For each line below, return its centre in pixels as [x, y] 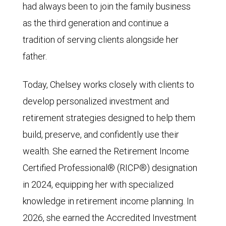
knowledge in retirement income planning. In [108, 201]
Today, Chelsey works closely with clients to [108, 84]
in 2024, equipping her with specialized [98, 184]
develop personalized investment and [96, 101]
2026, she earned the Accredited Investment [110, 218]
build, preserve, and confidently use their [101, 134]
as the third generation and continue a [96, 23]
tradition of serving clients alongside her [101, 40]
